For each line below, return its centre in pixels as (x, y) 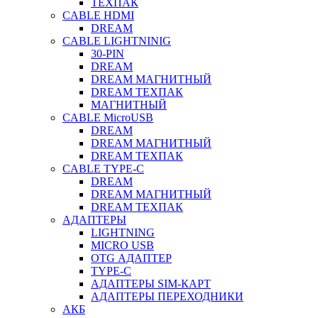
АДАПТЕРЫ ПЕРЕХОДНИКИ (167, 296)
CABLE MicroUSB (108, 117)
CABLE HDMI (98, 15)
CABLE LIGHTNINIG (117, 41)
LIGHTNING (123, 232)
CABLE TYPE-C (103, 169)
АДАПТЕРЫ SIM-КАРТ (151, 284)
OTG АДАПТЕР (131, 258)
